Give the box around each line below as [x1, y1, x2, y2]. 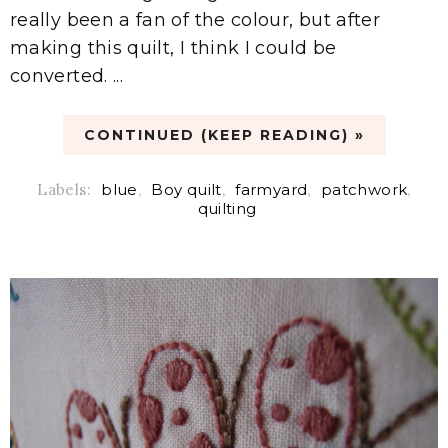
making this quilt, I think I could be [10, 36, 337, 59]
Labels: [37, 179, 96, 199]
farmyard [235, 179, 308, 199]
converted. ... [10, 64, 124, 87]
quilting [197, 198, 257, 218]
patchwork [321, 179, 408, 199]
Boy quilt [151, 179, 222, 199]
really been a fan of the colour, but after [10, 8, 381, 31]
